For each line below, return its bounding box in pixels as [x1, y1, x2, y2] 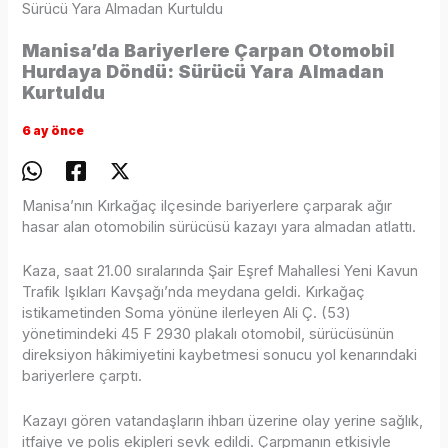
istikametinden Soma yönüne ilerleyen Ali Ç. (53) [22, 304, 352, 323]
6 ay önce [22, 124, 85, 139]
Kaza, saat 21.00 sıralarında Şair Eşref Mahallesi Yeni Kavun [22, 262, 419, 281]
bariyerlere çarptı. [22, 367, 143, 386]
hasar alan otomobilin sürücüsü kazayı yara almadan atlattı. [22, 218, 417, 237]
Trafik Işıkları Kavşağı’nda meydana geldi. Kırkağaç [22, 283, 366, 302]
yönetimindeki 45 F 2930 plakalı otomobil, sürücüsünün [22, 325, 395, 344]
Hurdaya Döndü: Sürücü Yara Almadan [22, 61, 385, 83]
